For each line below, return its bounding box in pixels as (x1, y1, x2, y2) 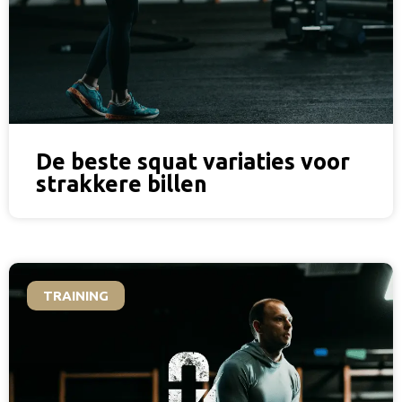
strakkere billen (36, 170, 207, 197)
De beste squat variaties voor (36, 148, 350, 174)
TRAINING (43, 287, 109, 303)
